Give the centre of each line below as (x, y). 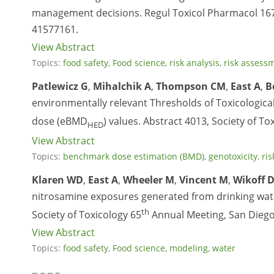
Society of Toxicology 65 (87, 214)
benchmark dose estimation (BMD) (134, 156)
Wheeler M (147, 180)
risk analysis (194, 63)
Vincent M (202, 180)
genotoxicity (233, 156)
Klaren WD (57, 180)
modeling (189, 248)
